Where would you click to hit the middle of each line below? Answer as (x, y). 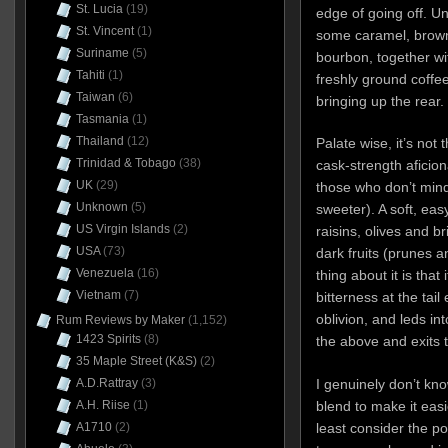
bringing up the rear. (379, 100)
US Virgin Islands (122, 229)
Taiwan (95, 97)
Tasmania (102, 119)
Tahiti (90, 75)
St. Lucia (99, 9)
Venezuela (104, 273)
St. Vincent (104, 31)
